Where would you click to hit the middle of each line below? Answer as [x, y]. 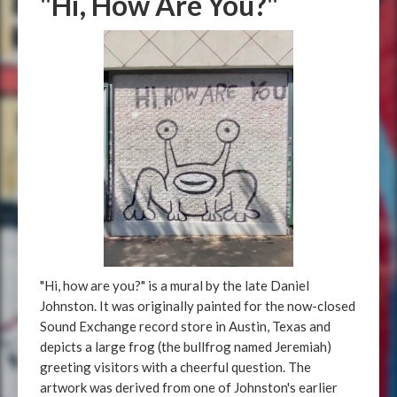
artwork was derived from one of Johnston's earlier [189, 387]
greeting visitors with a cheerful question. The [175, 367]
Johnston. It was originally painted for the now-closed [198, 306]
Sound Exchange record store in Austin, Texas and [185, 326]
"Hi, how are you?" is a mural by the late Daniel [175, 285]
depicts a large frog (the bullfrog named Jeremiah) [186, 346]
